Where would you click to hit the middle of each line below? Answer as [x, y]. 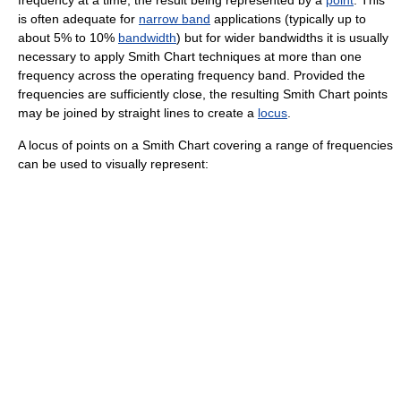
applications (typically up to [288, 19]
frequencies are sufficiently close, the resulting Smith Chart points [203, 94]
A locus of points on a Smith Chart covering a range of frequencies [205, 145]
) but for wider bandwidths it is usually [282, 38]
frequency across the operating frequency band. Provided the [192, 75]
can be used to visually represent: [113, 164]
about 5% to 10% [68, 38]
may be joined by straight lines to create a [138, 113]
